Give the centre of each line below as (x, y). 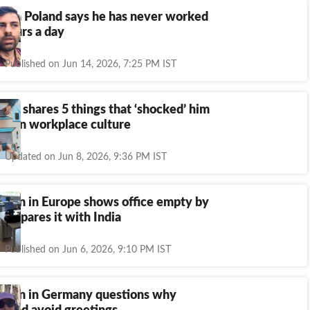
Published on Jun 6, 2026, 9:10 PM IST (88, 249)
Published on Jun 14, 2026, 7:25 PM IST (91, 64)
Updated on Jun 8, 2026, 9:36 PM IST (86, 157)
